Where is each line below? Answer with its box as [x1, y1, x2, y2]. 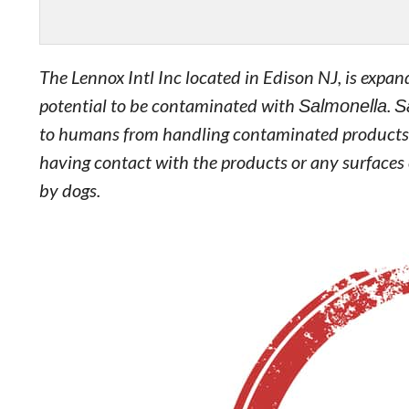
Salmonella [298, 94, 387, 116]
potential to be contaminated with [38, 94, 299, 116]
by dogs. [38, 179, 100, 201]
